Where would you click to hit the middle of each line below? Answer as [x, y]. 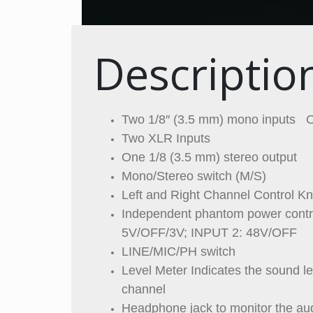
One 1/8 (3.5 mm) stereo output [209, 157]
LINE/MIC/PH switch [179, 252]
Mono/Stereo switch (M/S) [194, 176]
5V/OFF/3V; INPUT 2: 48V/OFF [209, 233]
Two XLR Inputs [166, 138]
